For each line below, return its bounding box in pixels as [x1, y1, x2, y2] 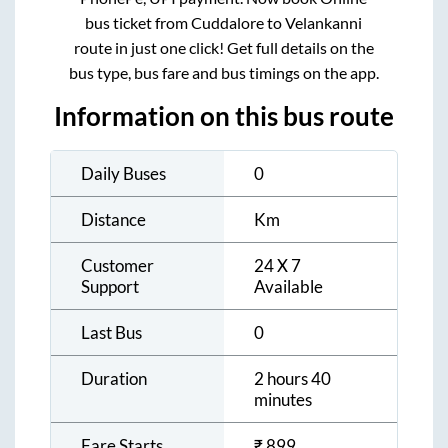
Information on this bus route [54, 101, 394, 132]
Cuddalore [191, 13, 265, 33]
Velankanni [285, 13, 363, 33]
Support [81, 276, 139, 298]
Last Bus [81, 322, 142, 344]
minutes [254, 389, 312, 411]
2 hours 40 [254, 368, 331, 390]
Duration [81, 368, 147, 390]
